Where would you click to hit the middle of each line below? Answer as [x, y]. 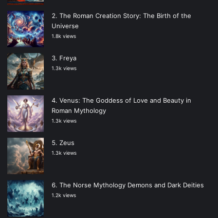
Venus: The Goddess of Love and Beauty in [125, 100]
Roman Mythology [79, 111]
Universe [65, 26]
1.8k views [64, 36]
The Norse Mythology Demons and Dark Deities [132, 185]
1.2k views [64, 196]
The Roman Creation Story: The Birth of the [125, 16]
